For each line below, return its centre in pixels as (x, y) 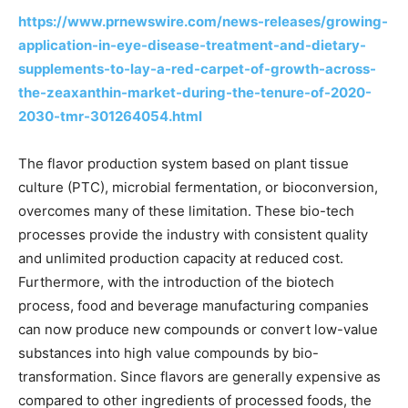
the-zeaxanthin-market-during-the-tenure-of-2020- (195, 92)
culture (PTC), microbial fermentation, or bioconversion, (198, 187)
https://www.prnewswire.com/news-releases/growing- (203, 21)
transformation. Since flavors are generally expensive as (199, 376)
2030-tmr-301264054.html (110, 116)
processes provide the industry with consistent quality (193, 234)
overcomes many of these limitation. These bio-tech (186, 210)
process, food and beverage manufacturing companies (194, 305)
